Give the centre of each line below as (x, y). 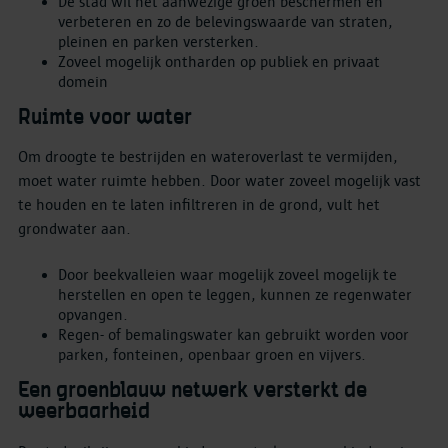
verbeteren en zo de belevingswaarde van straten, (225, 21)
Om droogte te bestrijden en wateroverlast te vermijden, (208, 157)
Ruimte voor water (105, 117)
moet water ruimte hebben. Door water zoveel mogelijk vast (219, 181)
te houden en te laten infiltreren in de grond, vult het (199, 205)
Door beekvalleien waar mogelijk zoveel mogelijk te (227, 275)
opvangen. (93, 315)
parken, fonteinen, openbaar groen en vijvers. (212, 355)
